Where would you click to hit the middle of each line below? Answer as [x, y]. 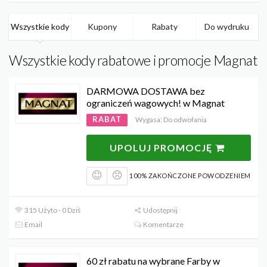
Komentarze [163, 224]
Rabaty [165, 26]
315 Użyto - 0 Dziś [52, 210]
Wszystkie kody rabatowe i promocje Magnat [133, 60]
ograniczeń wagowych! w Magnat [156, 103]
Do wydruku [227, 26]
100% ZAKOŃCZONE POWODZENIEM [190, 175]
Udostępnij [160, 210]
